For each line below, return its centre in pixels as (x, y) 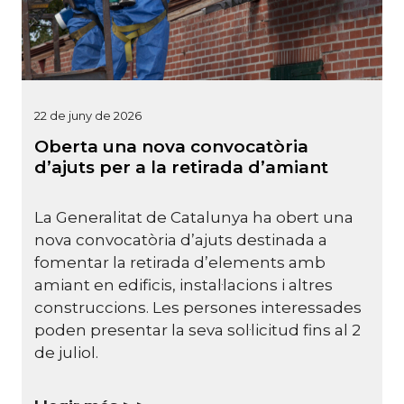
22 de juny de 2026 (88, 115)
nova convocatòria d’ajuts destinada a (181, 240)
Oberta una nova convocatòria (171, 146)
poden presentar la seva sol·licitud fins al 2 (197, 331)
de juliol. (66, 353)
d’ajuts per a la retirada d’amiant (181, 167)
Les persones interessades (255, 308)
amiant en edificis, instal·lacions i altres (184, 285)
